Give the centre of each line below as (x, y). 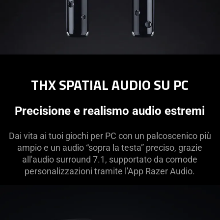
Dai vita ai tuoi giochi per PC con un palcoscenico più (110, 136)
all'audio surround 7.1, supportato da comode (110, 159)
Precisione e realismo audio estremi (110, 111)
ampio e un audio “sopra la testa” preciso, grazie (110, 147)
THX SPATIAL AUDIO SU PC (110, 84)
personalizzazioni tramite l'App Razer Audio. (110, 171)
